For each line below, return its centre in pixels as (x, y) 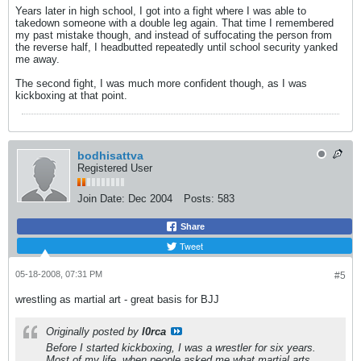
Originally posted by (94, 332)
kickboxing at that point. (71, 95)
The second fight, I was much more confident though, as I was (161, 83)
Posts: (199, 199)
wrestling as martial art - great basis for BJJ (117, 299)
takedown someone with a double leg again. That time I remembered (174, 23)
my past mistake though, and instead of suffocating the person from (174, 35)
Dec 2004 (150, 199)
